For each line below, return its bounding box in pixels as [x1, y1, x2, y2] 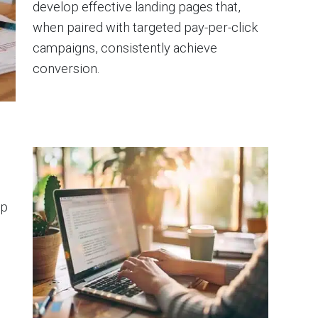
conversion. [33, 60, 99, 76]
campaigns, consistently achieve [33, 40, 217, 55]
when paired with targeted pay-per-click [33, 19, 258, 35]
